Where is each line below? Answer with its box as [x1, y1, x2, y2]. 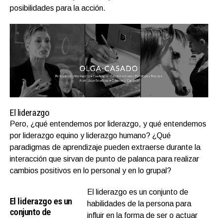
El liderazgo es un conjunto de [87, 188, 189, 197]
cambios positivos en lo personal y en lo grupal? [10, 166, 171, 175]
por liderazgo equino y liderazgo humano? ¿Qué [10, 131, 171, 140]
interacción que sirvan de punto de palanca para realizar [10, 155, 199, 163]
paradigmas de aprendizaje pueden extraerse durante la [10, 143, 200, 152]
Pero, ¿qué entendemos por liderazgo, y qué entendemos [10, 120, 206, 128]
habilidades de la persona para [87, 200, 192, 208]
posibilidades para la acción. [10, 4, 106, 13]
